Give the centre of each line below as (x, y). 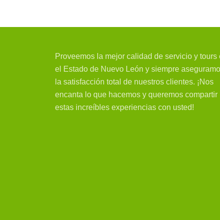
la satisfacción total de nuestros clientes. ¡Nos (134, 82)
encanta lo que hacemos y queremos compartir (136, 95)
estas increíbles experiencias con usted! (124, 108)
